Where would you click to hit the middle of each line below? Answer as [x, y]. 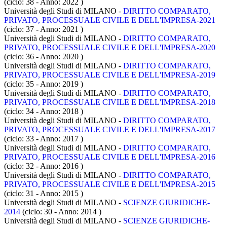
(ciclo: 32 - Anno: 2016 [42, 166]
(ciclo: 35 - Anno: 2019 [42, 84]
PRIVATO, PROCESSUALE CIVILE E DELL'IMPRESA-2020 [110, 48]
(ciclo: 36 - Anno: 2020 [42, 57]
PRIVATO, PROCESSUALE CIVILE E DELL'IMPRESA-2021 [110, 20]
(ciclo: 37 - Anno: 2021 [42, 29]
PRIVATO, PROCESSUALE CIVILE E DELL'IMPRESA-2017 [110, 130]
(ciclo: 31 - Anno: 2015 [42, 194]
